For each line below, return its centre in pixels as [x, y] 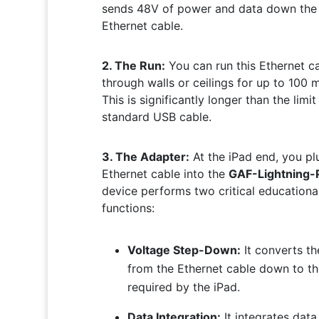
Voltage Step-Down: [184, 250]
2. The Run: [133, 65]
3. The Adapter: [145, 156]
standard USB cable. [156, 116]
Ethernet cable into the [165, 173]
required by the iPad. [183, 287]
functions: [128, 208]
